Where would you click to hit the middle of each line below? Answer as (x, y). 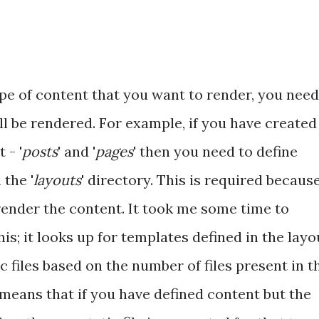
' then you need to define (215, 151)
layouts (57, 180)
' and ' (77, 151)
